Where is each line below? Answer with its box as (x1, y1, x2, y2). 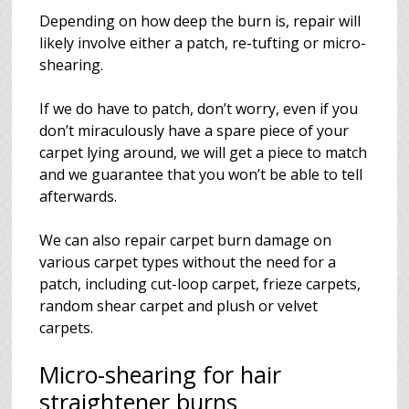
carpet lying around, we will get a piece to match (39, 142, 368, 163)
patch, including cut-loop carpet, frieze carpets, (39, 274, 362, 294)
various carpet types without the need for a (39, 252, 337, 272)
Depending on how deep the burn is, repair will (39, 11, 362, 31)
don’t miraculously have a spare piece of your (39, 121, 350, 141)
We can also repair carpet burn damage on (39, 230, 332, 250)
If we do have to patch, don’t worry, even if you (39, 99, 359, 119)
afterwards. (39, 186, 118, 206)
